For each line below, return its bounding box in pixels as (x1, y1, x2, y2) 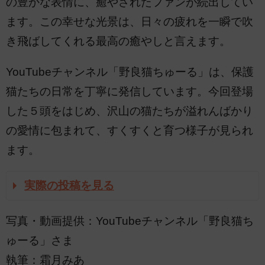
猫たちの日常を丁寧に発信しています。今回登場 (6, 85, 253, 98)
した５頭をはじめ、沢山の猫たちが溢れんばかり (6, 104, 253, 117)
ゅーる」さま (6, 234, 73, 247)
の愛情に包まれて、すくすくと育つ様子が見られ (6, 124, 253, 137)
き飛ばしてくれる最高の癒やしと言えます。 (6, 35, 231, 48)
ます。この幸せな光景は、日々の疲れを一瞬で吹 (6, 15, 253, 28)
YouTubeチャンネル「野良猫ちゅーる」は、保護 (6, 65, 254, 78)
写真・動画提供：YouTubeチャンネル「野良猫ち (6, 215, 254, 228)
